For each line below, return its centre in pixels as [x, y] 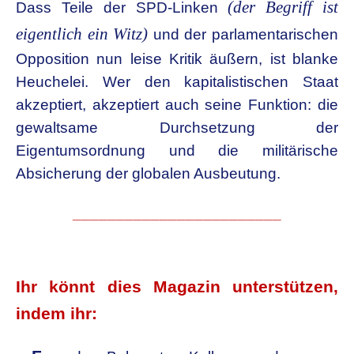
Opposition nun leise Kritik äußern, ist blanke [177, 59]
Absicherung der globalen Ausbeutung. [148, 173]
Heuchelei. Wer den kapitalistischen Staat [177, 82]
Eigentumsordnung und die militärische [177, 151]
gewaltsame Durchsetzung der [177, 128]
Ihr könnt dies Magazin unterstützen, [177, 287]
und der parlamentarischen [243, 34]
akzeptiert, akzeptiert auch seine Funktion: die [177, 105]
